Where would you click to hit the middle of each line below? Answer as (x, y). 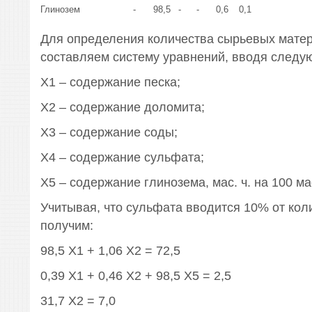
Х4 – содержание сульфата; (122, 157)
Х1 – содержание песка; (110, 82)
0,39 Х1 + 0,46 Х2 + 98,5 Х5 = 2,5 (135, 276)
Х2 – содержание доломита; (122, 107)
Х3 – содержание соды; (109, 132)
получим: (67, 226)
